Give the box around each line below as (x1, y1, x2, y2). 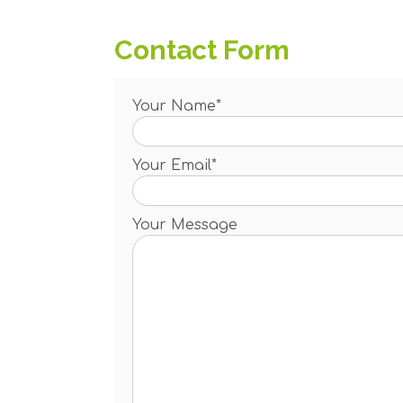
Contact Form (114, 33, 290, 66)
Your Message (132, 216, 237, 233)
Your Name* (132, 97, 221, 114)
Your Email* (132, 157, 217, 174)
